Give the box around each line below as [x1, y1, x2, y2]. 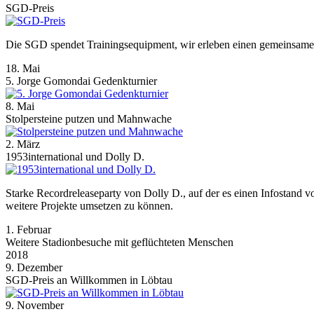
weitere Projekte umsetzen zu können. [6, 199, 173, 212]
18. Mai [6, 62, 40, 74]
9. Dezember [6, 261, 62, 273]
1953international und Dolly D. [6, 150, 144, 163]
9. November [6, 299, 64, 311]
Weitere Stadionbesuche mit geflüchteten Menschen [6, 235, 233, 248]
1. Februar [6, 223, 51, 235]
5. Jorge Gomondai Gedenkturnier [6, 74, 157, 87]
